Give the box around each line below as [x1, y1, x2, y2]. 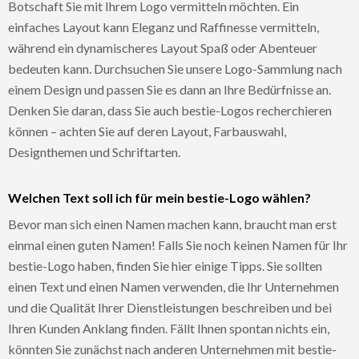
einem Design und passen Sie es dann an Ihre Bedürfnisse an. [8, 81, 331, 97]
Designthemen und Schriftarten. [8, 143, 180, 159]
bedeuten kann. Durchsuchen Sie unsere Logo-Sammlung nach [8, 60, 342, 76]
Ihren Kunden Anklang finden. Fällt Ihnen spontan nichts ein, [8, 320, 329, 336]
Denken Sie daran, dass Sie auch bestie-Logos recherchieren [8, 102, 332, 118]
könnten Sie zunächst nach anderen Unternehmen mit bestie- [8, 341, 337, 357]
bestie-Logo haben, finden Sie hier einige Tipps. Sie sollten [8, 257, 322, 273]
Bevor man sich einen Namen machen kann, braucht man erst [8, 216, 337, 232]
